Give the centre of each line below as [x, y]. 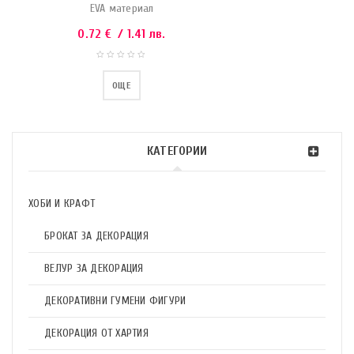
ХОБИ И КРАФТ [62, 203]
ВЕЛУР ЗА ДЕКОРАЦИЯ [94, 268]
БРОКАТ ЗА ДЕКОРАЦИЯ [96, 236]
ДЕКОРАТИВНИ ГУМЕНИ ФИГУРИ [115, 301]
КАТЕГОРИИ [177, 151]
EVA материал [122, 8]
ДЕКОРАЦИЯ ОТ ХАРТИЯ [96, 333]
